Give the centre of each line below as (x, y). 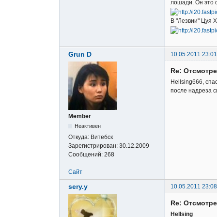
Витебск (102, 137)
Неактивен (88, 126)
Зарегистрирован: (94, 146)
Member (80, 116)
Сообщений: (86, 154)
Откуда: (79, 137)
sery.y (78, 186)
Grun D (80, 54)
